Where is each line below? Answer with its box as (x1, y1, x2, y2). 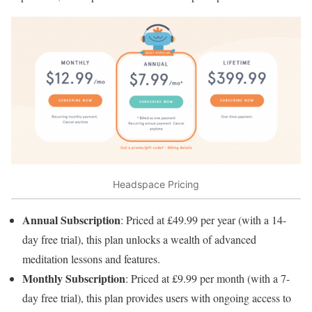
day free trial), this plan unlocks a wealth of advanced (22, 232, 256, 247)
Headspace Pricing (113, 178, 199, 190)
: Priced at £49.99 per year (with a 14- (120, 212, 286, 228)
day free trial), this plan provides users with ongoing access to (22, 290, 291, 306)
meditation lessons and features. (22, 251, 160, 267)
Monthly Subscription (22, 270, 125, 287)
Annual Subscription (22, 212, 120, 228)
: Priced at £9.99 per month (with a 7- (125, 271, 290, 286)
